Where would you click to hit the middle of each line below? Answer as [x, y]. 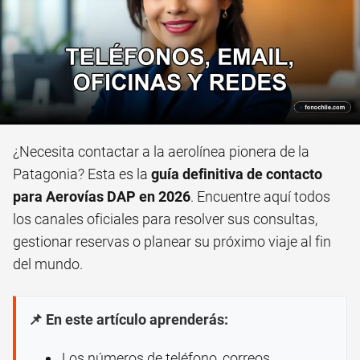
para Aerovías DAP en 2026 [102, 197]
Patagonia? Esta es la [82, 174]
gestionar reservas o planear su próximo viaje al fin [172, 242]
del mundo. [48, 264]
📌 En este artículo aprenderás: [128, 320]
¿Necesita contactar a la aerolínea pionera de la [161, 152]
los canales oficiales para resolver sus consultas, [165, 219]
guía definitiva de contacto [237, 174]
